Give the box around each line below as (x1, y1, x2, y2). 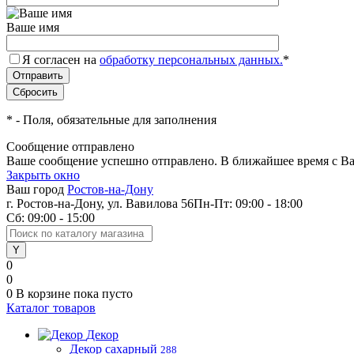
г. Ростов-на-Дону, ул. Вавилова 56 (6, 197, 194, 210)
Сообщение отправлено (6, 140, 134, 153)
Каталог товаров (6, 301, 96, 314)
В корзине (16, 287, 73, 300)
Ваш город (6, 183, 64, 196)
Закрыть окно (6, 168, 80, 182)
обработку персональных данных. (100, 53, 283, 66)
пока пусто (73, 287, 133, 300)
